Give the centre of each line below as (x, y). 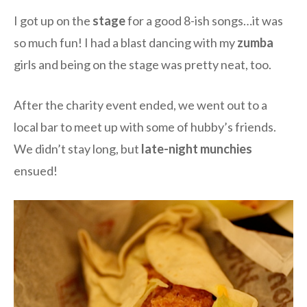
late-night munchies (197, 149)
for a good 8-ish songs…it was (204, 21)
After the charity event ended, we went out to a (140, 105)
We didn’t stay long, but (77, 149)
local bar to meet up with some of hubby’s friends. (145, 127)
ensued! (36, 171)
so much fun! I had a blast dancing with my (125, 43)
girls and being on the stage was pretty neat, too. (143, 65)
